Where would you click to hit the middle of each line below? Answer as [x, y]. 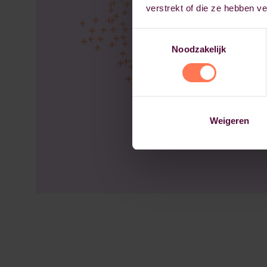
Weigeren [229, 120]
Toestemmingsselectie [176, 35]
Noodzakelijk [199, 49]
